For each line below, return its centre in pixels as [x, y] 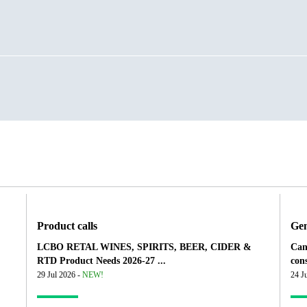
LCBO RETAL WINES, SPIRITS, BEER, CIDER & [145, 247]
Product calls [67, 226]
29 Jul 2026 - [60, 275]
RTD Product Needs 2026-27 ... [102, 261]
